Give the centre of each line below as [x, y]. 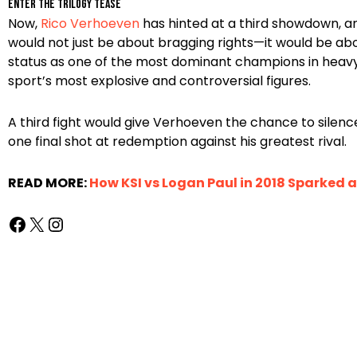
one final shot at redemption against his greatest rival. [177, 142]
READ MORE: [49, 183]
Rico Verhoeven [90, 24]
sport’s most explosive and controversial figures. [159, 81]
